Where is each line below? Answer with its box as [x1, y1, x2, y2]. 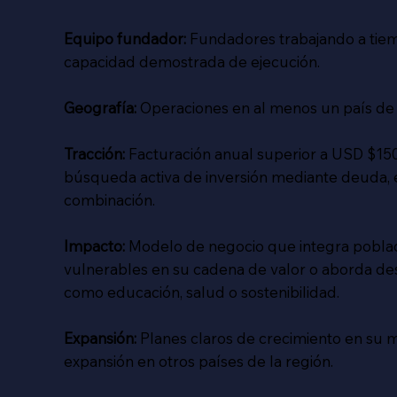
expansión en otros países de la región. [63, 351, 333, 370]
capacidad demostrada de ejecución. [63, 51, 320, 71]
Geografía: [63, 97, 136, 117]
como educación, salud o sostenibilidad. [63, 282, 339, 301]
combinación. [63, 190, 155, 209]
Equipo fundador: [63, 28, 186, 48]
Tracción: [63, 144, 125, 163]
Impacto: [63, 236, 125, 255]
